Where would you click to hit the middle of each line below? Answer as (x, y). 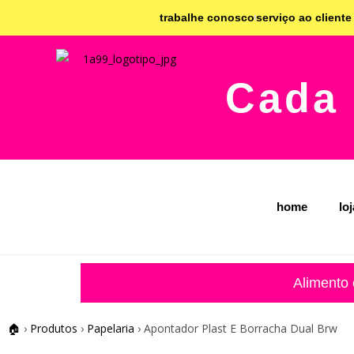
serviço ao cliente (304, 17)
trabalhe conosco (207, 17)
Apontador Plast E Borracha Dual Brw (239, 328)
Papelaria (111, 328)
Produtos (54, 328)
